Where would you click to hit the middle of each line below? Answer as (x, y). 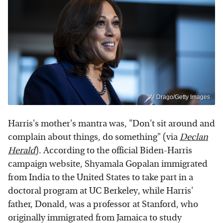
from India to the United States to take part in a (101, 178)
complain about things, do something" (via (94, 137)
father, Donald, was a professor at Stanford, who (103, 205)
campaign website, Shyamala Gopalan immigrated (108, 164)
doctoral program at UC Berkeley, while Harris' (101, 191)
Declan (194, 137)
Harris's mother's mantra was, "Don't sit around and (111, 124)
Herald (22, 151)
